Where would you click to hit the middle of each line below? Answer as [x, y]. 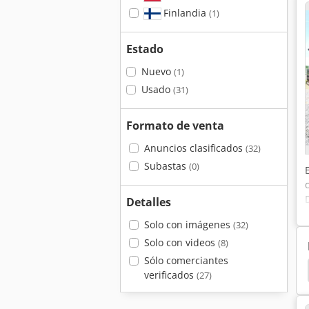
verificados [170, 275]
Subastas [166, 166]
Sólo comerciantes [186, 260]
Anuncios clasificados [195, 148]
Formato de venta [175, 126]
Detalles [149, 202]
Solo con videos [181, 242]
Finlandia [185, 13]
